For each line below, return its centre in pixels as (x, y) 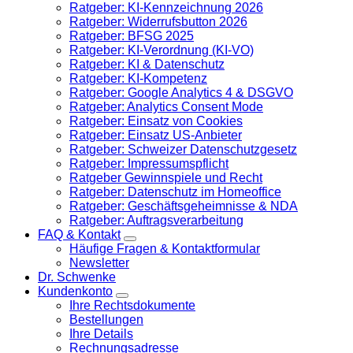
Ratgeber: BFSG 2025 (132, 36)
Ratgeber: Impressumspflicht (149, 163)
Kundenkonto (75, 291)
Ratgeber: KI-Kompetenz (138, 78)
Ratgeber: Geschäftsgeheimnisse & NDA (184, 206)
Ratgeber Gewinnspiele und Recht (166, 178)
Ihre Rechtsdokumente (132, 305)
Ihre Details (101, 334)
